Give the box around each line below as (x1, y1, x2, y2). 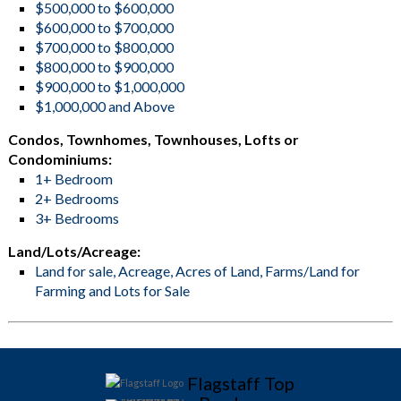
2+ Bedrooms (34, 190, 119, 207)
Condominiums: (7, 150, 112, 167)
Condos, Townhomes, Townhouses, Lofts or (7, 131, 299, 148)
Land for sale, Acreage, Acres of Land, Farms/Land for (34, 262, 360, 279)
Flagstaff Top (186, 372, 294, 394)
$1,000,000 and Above (34, 98, 175, 115)
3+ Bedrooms (34, 209, 119, 226)
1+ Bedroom (34, 170, 113, 187)
